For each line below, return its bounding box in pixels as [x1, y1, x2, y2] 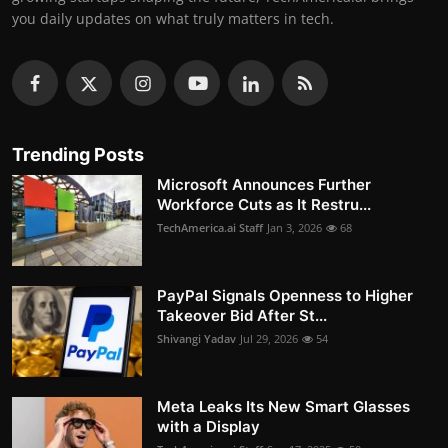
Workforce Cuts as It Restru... [157, 194, 371, 214]
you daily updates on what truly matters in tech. [12, 8, 334, 28]
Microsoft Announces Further [157, 174, 371, 194]
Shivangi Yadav [157, 330, 236, 346]
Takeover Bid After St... [157, 305, 327, 325]
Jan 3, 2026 [267, 219, 322, 235]
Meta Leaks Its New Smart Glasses [157, 396, 410, 416]
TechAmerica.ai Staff [157, 219, 263, 235]
